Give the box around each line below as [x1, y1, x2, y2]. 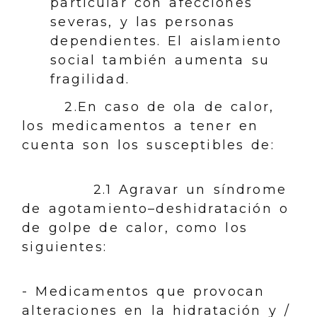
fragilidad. [50, 71, 129, 87]
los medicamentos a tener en [22, 118, 259, 134]
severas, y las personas [50, 13, 236, 30]
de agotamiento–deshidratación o [22, 201, 289, 217]
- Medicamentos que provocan [22, 284, 265, 299]
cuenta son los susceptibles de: [22, 137, 275, 153]
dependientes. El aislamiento [50, 33, 282, 49]
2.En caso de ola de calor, [22, 99, 275, 115]
